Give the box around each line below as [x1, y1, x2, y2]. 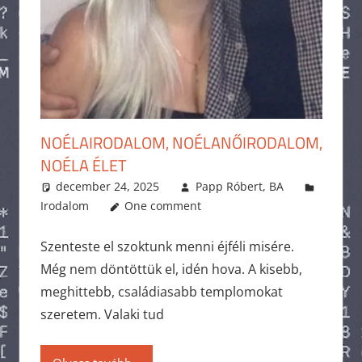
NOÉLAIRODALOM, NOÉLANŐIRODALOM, [40, 130, 322, 155]
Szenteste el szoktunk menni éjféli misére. [40, 238, 294, 255]
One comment [124, 198, 202, 213]
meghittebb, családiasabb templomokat [40, 283, 283, 301]
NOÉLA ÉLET [40, 153, 127, 178]
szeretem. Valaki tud [40, 305, 164, 323]
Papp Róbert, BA [195, 179, 284, 194]
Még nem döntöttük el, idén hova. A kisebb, [40, 260, 302, 278]
